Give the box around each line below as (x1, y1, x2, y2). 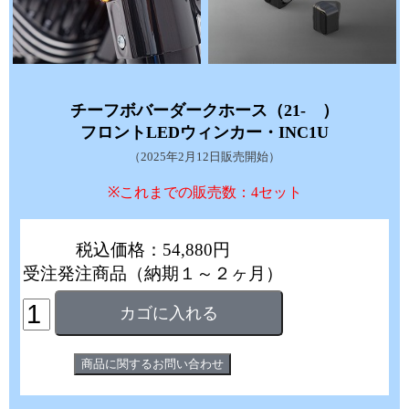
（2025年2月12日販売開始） (129, 149, 280, 163)
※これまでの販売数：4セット (107, 184, 302, 200)
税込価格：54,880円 (75, 239, 230, 259)
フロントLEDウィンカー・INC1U (80, 122, 329, 142)
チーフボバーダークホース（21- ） (70, 100, 339, 120)
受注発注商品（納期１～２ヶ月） (22, 263, 283, 283)
